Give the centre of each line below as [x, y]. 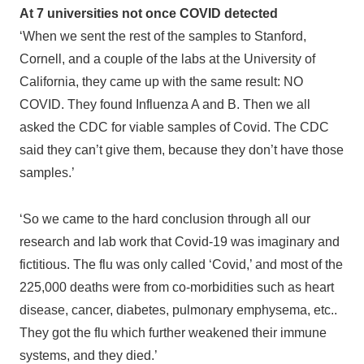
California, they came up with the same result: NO [161, 82]
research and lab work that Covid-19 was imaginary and [180, 242]
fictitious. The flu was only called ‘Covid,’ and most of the [181, 265]
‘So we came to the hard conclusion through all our [165, 219]
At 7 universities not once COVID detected [149, 14]
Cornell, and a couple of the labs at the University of [167, 59]
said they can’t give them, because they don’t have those [182, 150]
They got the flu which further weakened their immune [173, 333]
